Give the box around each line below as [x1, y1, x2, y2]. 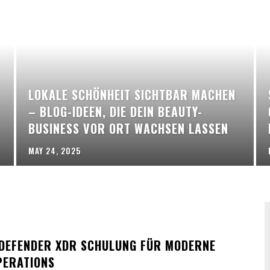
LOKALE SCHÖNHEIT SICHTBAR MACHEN [28, 86, 236, 104]
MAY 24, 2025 [28, 145, 81, 157]
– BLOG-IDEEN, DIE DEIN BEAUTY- [28, 102, 202, 121]
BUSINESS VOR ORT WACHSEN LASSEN [28, 119, 228, 138]
